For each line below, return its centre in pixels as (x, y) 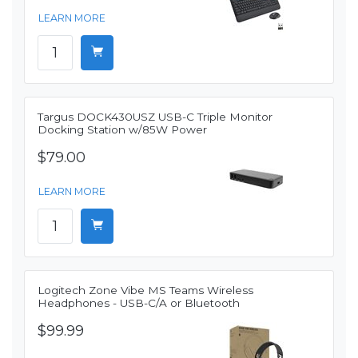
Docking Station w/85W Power (122, 130)
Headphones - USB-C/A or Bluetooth (139, 303)
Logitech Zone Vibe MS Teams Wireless (145, 290)
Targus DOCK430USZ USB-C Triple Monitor (155, 117)
